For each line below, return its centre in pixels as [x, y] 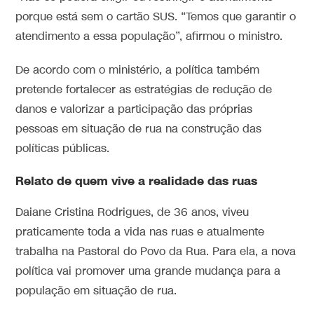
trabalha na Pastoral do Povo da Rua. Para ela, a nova [156, 252]
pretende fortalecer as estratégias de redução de [144, 90]
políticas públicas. [63, 149]
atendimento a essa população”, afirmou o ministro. [149, 36]
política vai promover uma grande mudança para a [148, 271]
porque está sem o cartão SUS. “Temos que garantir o [156, 17]
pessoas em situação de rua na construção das [139, 129]
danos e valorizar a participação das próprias [134, 109]
